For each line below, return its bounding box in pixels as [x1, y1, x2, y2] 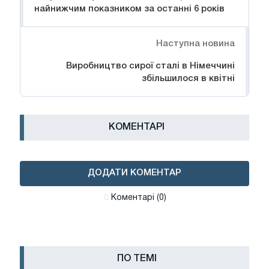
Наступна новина [156, 40, 235, 49]
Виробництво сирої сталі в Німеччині [66, 62, 235, 71]
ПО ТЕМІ [116, 255, 157, 264]
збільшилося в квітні [142, 74, 235, 83]
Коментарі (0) [111, 194, 166, 202]
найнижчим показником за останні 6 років [34, 5, 225, 14]
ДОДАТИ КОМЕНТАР [88, 169, 181, 178]
